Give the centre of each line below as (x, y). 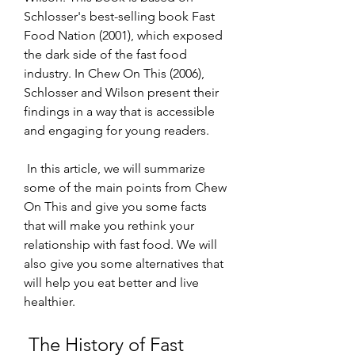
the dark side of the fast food (105, 54)
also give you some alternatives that (124, 263)
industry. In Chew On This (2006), (114, 73)
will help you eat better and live (111, 282)
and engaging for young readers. (116, 130)
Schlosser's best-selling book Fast (119, 16)
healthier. (50, 301)
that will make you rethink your (109, 225)
